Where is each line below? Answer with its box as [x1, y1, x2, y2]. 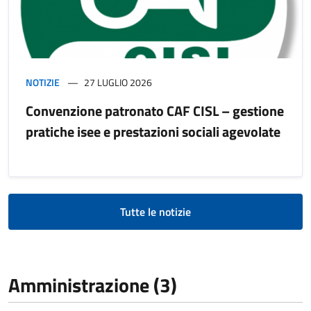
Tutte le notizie [120, 203, 191, 220]
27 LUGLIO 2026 [84, 74, 152, 90]
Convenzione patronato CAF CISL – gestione [26, 99, 284, 121]
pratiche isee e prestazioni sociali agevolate [26, 120, 280, 142]
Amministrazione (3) [8, 269, 177, 300]
